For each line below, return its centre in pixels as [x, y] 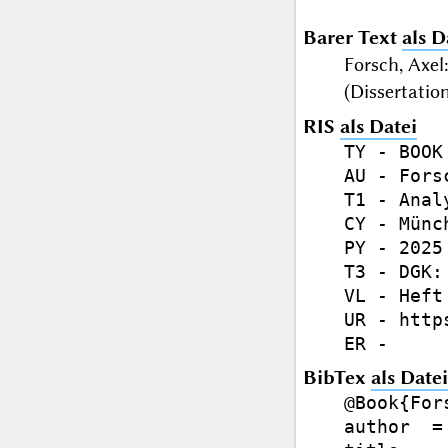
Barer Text [349, 38]
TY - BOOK [393, 152]
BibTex [336, 378]
